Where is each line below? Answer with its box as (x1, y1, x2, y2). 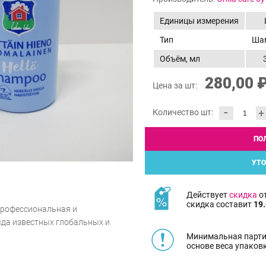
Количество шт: (153, 107, 213, 118)
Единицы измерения (160, 16, 239, 26)
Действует (186, 189, 229, 199)
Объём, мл (160, 54, 200, 64)
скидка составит (186, 199, 254, 209)
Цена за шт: (153, 81, 199, 91)
